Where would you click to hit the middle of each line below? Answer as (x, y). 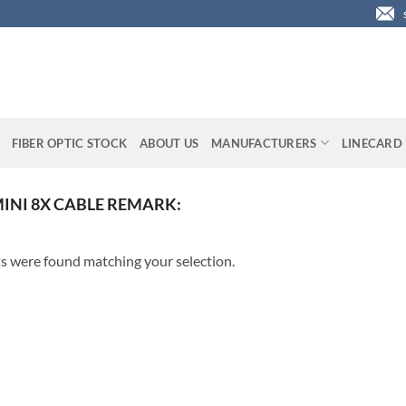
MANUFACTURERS (264, 143)
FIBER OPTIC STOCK (69, 143)
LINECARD (372, 143)
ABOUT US (169, 143)
